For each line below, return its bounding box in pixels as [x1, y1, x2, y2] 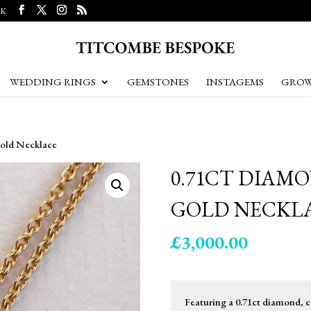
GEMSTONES [126, 75, 189, 88]
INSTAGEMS [205, 75, 264, 88]
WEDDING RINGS [9, 75, 96, 88]
